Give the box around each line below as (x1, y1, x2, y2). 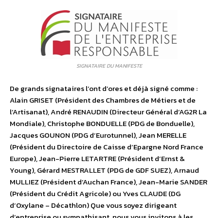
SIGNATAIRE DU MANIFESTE (76, 62, 142, 70)
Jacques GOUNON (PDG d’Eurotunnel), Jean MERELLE (10, 129, 186, 141)
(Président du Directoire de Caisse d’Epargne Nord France (10, 141, 203, 153)
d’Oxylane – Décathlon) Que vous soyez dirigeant (10, 200, 177, 211)
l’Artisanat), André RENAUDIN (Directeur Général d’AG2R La (10, 106, 207, 118)
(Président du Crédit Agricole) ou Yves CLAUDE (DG (10, 188, 181, 200)
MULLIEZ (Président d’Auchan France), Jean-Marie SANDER (10, 176, 207, 188)
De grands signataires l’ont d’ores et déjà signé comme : (10, 83, 198, 94)
